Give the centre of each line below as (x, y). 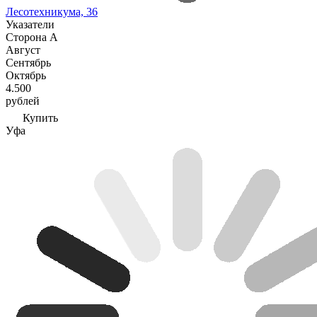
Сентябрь (28, 63)
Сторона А (32, 37)
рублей (23, 101)
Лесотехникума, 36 (52, 12)
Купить (40, 118)
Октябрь (26, 75)
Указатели (30, 24)
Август (23, 50)
